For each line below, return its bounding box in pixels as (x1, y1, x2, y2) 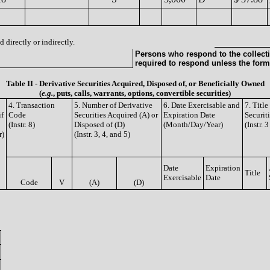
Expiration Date (163, 110, 215, 119)
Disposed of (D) (74, 120, 125, 129)
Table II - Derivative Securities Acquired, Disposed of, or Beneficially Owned (5, 79, 265, 88)
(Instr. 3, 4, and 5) (74, 130, 130, 139)
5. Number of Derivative (74, 101, 152, 110)
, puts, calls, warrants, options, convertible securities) (53, 89, 231, 98)
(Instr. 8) (8, 120, 35, 129)
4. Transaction (8, 101, 55, 110)
